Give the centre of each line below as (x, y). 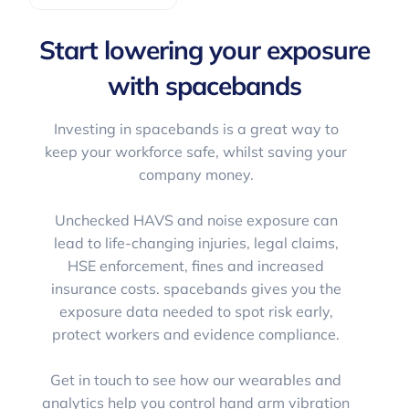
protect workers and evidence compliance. (196, 334)
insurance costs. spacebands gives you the (196, 288)
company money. (196, 174)
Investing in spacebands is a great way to (196, 128)
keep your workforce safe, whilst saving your (196, 151)
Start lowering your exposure (204, 49)
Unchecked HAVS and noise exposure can (196, 220)
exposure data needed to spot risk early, (196, 311)
